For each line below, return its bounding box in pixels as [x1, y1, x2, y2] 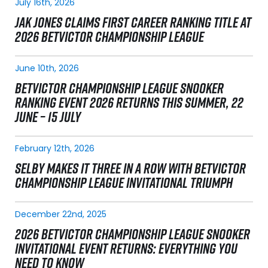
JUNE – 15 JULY [15, 106, 81, 127]
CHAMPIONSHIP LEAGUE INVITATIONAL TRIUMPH [15, 172, 233, 193]
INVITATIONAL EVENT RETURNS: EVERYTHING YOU [15, 238, 237, 259]
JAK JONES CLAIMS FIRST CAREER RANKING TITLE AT [15, 12, 251, 33]
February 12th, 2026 [15, 142, 95, 155]
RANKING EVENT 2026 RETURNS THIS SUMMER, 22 [15, 92, 243, 113]
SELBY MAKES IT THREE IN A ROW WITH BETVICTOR [15, 158, 246, 179]
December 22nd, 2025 [15, 208, 106, 221]
